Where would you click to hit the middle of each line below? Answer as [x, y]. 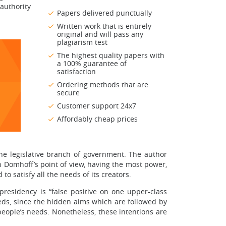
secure [68, 93]
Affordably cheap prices [97, 119]
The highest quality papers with [111, 55]
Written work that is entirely [104, 26]
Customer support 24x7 [97, 106]
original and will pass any [100, 34]
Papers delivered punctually [104, 13]
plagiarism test [82, 42]
